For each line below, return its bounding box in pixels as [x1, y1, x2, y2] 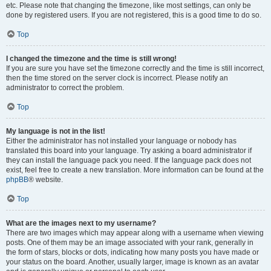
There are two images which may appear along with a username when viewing [6, 229, 264, 237]
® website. [28, 175, 63, 184]
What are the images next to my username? [6, 219, 156, 227]
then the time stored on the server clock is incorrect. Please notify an [6, 74, 228, 82]
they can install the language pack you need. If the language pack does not [6, 156, 251, 165]
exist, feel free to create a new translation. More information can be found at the [6, 166, 264, 174]
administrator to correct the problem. [6, 83, 124, 92]
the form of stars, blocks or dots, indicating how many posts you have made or [6, 248, 259, 256]
